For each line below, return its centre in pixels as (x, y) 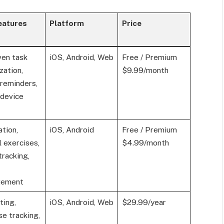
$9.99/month (145, 70)
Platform (66, 23)
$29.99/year (144, 202)
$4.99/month (145, 143)
